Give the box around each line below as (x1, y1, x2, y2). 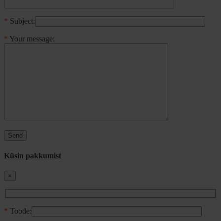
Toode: (8, 207, 32, 216)
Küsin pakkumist (4, 151, 61, 160)
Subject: (8, 17, 35, 26)
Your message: (8, 35, 55, 43)
